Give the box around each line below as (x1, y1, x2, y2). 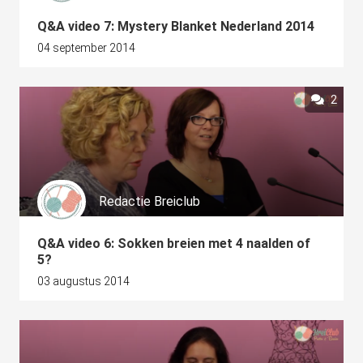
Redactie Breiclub (99, 194, 200, 210)
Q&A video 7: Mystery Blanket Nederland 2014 (37, 19, 314, 34)
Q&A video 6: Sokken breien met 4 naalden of (37, 236, 310, 251)
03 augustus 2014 (37, 275, 130, 288)
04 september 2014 (37, 41, 135, 54)
